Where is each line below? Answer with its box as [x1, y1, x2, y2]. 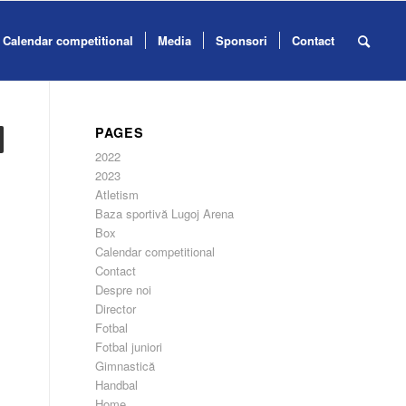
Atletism [95, 186, 140, 203]
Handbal [95, 376, 139, 393]
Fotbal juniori [95, 338, 163, 355]
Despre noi [95, 281, 152, 298]
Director [95, 300, 137, 317]
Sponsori [216, 32, 268, 49]
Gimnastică [95, 357, 156, 374]
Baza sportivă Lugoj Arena [95, 205, 235, 222]
